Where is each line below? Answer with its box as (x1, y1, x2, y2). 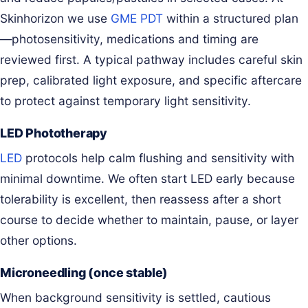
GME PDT (111, 10, 163, 25)
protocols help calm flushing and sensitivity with (22, 150, 294, 165)
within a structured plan (163, 10, 298, 25)
